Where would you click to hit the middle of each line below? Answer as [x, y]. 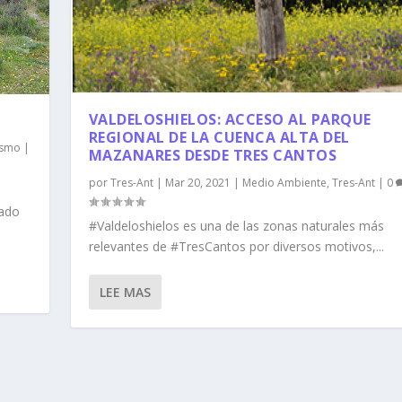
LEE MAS [125, 292]
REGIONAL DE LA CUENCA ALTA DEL [219, 137]
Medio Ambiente [284, 183]
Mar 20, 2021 [197, 183]
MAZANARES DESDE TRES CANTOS [213, 155]
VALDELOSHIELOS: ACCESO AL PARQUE [230, 119]
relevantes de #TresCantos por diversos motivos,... [236, 246]
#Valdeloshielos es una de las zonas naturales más [236, 226]
